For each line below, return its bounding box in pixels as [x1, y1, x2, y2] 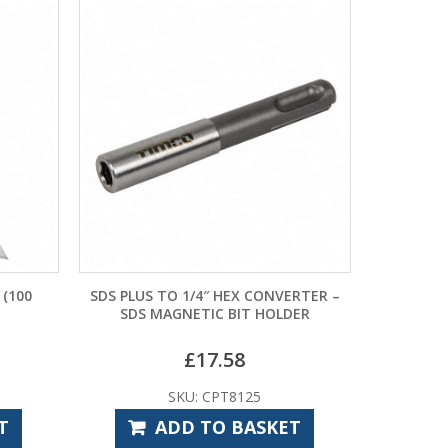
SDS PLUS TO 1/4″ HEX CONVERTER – [89, 285, 340, 305]
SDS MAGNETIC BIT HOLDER [119, 303, 310, 323]
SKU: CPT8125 [168, 386, 262, 406]
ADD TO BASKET [155, 414, 302, 439]
